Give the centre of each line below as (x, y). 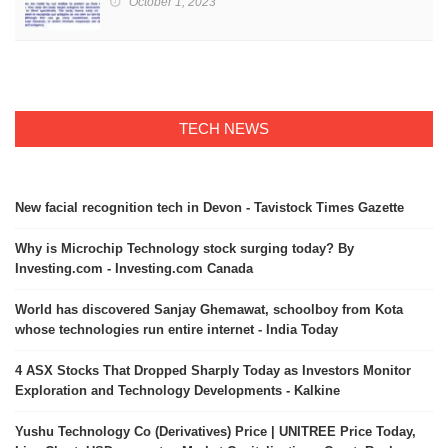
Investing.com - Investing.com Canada (134, 269)
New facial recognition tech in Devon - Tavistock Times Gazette (209, 208)
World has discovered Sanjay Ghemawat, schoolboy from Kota (209, 310)
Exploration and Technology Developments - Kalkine (177, 391)
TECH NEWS (224, 129)
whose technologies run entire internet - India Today (176, 330)
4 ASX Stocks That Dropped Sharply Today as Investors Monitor (213, 371)
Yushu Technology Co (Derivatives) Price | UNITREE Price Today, (215, 432)
